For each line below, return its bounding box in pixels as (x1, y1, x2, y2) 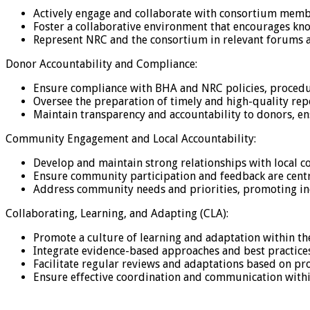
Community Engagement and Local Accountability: (6, 131, 256, 145)
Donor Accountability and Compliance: (6, 57, 197, 71)
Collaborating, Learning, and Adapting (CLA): (6, 206, 228, 220)
